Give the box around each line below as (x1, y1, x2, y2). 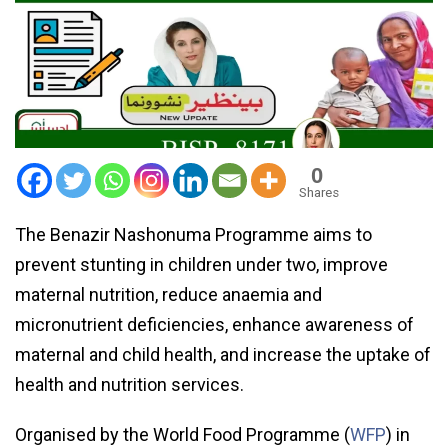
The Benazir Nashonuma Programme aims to (15, 223, 372, 245)
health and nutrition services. (15, 373, 244, 395)
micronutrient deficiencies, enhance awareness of (15, 313, 414, 335)
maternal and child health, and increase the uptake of (15, 343, 431, 365)
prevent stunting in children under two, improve (15, 253, 388, 275)
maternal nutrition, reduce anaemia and (15, 283, 322, 305)
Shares (299, 184, 339, 200)
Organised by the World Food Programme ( (15, 423, 350, 445)
